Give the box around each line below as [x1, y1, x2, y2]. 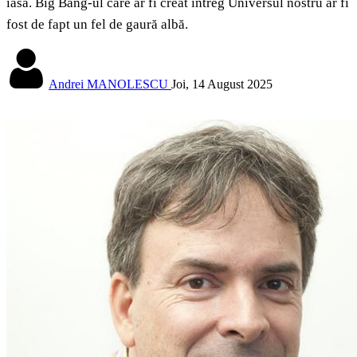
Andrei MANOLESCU [49, 77, 168, 92]
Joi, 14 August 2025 [171, 77, 273, 92]
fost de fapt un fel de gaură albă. [6, 17, 188, 33]
